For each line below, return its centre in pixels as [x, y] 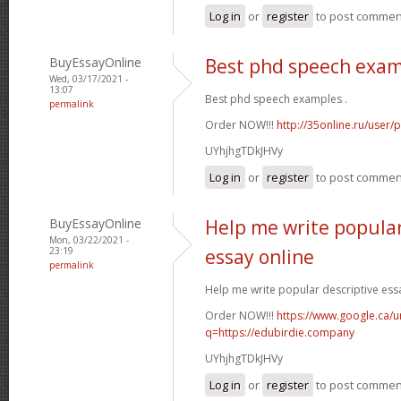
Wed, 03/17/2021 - [89, 78]
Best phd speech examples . [276, 98]
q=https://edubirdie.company [280, 332]
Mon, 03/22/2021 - [89, 239]
